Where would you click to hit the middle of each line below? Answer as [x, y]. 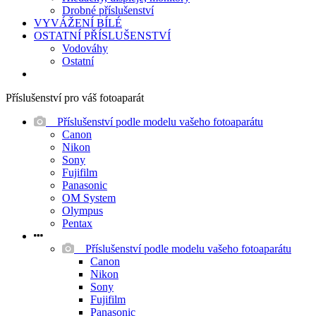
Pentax [77, 223]
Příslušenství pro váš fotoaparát [75, 98]
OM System [89, 198]
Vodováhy [85, 48]
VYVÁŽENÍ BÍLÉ [78, 23]
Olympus [83, 211]
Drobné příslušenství [108, 10]
